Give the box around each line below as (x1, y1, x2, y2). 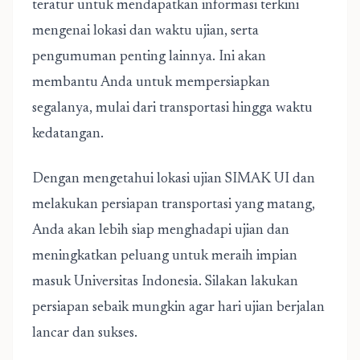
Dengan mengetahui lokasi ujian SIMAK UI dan (32, 172, 315, 186)
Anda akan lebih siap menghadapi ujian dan (32, 223, 289, 238)
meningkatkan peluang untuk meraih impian (32, 249, 297, 264)
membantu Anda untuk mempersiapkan (32, 76, 270, 90)
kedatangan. (32, 127, 107, 141)
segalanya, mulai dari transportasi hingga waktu (32, 101, 313, 116)
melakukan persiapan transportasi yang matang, (32, 198, 315, 212)
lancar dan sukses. (32, 326, 137, 341)
